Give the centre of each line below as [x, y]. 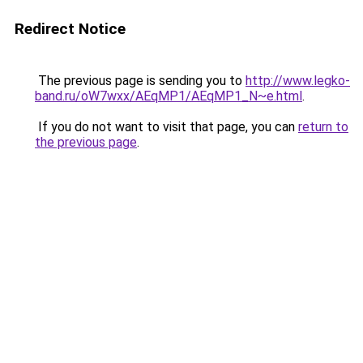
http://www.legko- [298, 81]
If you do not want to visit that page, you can [167, 127]
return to [323, 127]
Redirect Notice [70, 29]
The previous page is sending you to [140, 81]
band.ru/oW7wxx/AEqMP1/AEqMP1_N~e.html [169, 96]
